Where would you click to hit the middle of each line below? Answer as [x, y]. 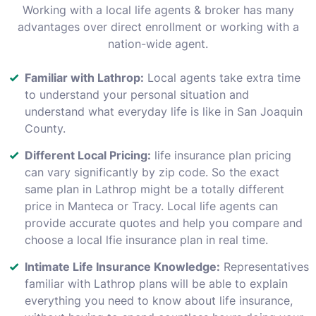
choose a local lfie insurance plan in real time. [146, 239]
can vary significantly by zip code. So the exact [152, 172]
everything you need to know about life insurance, [159, 300]
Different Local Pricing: [88, 155]
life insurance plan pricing [221, 155]
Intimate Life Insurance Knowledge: [122, 266]
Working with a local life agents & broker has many [158, 10]
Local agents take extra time [222, 77]
